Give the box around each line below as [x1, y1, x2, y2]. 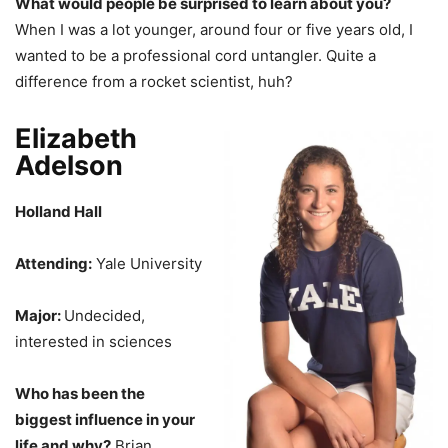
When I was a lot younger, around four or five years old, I [15, 19, 413, 39]
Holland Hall [15, 201, 102, 221]
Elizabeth [15, 121, 137, 155]
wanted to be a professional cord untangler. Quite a [15, 45, 376, 65]
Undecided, [64, 305, 145, 325]
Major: [15, 305, 64, 325]
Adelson [15, 148, 123, 182]
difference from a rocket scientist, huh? [15, 71, 293, 91]
